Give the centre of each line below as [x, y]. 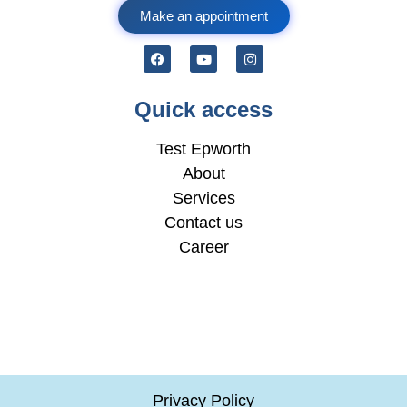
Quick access [203, 109]
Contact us [203, 222]
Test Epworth [203, 149]
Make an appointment [203, 15]
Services [203, 198]
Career [203, 247]
